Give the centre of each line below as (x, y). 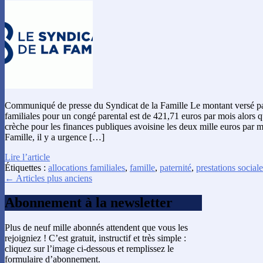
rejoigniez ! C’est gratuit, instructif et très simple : (95, 238)
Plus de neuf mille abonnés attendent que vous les (96, 228)
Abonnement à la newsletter (89, 203)
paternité (176, 167)
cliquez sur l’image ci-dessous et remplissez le (89, 249)
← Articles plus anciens (48, 178)
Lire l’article (27, 157)
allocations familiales (87, 167)
